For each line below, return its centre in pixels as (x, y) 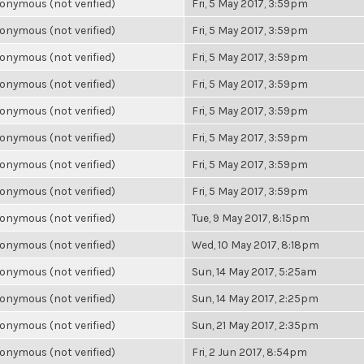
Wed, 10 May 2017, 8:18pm (256, 245)
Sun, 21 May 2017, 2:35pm (255, 325)
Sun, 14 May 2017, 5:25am (254, 271)
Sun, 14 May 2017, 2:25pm (255, 298)
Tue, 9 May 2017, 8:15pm (251, 218)
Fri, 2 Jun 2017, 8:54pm (249, 352)
